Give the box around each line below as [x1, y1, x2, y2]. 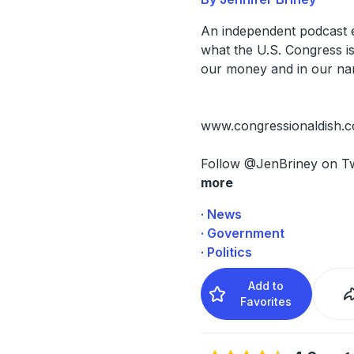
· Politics [200, 243, 252, 260]
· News [200, 205, 242, 222]
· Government [200, 224, 284, 241]
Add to [248, 278, 284, 292]
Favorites [240, 294, 292, 308]
